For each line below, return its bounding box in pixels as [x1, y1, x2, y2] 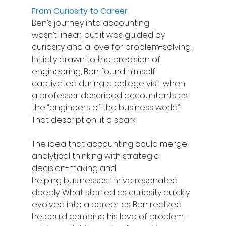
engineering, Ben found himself [31, 65, 157, 77]
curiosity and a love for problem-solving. [31, 41, 193, 53]
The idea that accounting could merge [31, 138, 189, 150]
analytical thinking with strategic [31, 150, 161, 162]
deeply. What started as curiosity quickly [31, 186, 192, 198]
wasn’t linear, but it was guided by [31, 29, 167, 41]
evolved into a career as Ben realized [31, 198, 184, 210]
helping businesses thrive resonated [31, 174, 180, 186]
